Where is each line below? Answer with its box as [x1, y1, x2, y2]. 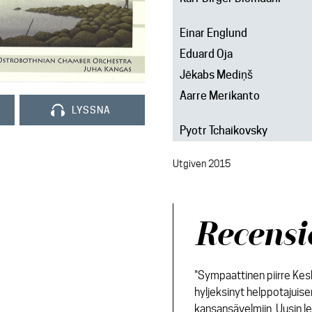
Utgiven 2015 [172, 158, 231, 169]
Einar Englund [179, 26, 247, 40]
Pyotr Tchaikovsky [179, 124, 267, 137]
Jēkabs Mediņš [179, 68, 253, 81]
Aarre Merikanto [179, 89, 260, 102]
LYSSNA [71, 104, 111, 116]
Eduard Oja [179, 47, 233, 61]
